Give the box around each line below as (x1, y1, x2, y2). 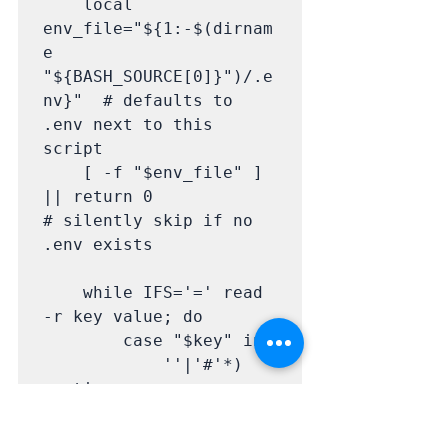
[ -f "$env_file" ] (43, 162, 83, 182)
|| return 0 (43, 186, 153, 206)
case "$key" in (43, 330, 123, 350)
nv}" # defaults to (43, 90, 233, 110)
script (43, 138, 103, 158)
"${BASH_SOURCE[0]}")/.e (43, 66, 273, 86)
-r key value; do (43, 306, 203, 326)
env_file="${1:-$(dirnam (43, 18, 273, 38)
